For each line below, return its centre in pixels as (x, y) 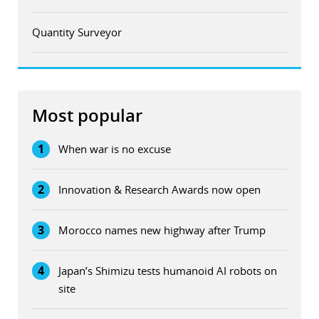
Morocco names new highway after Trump (162, 230)
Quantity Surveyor (77, 32)
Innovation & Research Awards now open (159, 190)
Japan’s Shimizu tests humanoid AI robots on (168, 271)
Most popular (87, 116)
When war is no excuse (115, 149)
